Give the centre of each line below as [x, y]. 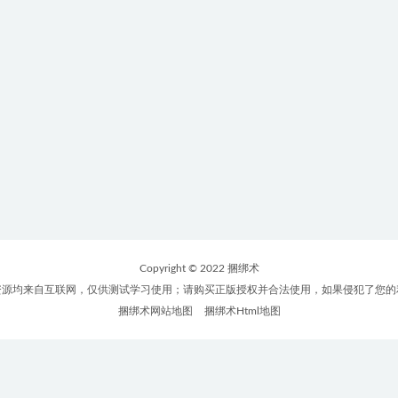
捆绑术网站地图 [155, 311]
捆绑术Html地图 [242, 311]
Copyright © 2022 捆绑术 [199, 268]
